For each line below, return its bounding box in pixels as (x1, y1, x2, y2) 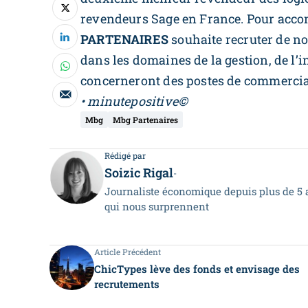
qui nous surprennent (104, 199, 209, 214)
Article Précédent (94, 246, 161, 258)
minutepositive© (87, 93, 188, 110)
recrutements (94, 277, 159, 291)
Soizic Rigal (104, 164, 173, 181)
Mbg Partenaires (113, 114, 178, 126)
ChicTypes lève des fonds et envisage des (94, 262, 300, 276)
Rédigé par (104, 150, 146, 162)
